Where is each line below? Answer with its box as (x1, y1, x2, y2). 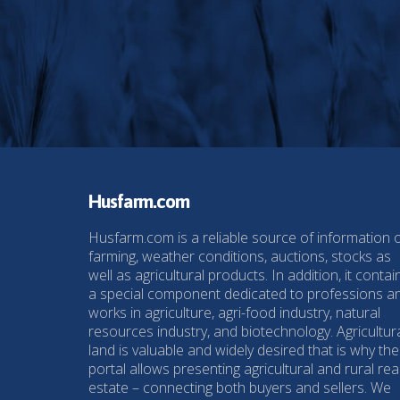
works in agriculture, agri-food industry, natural (88, 302, 380, 322)
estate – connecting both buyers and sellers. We (88, 377, 391, 397)
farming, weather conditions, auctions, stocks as (88, 246, 391, 266)
